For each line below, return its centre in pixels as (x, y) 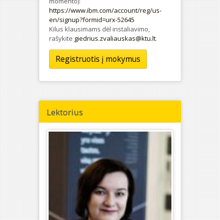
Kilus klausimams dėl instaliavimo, (99, 29)
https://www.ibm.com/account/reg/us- (105, 11)
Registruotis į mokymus (98, 59)
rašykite (62, 39)
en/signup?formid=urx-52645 (92, 20)
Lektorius (65, 112)
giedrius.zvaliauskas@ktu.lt (115, 39)
